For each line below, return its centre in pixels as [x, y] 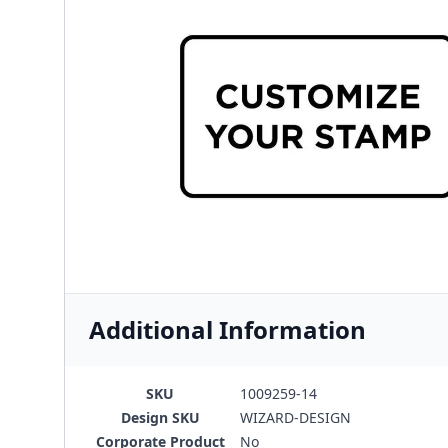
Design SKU [160, 417]
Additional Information [227, 329]
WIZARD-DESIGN [295, 417]
